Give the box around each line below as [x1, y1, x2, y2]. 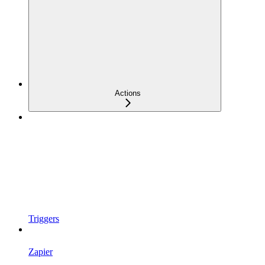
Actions [115, 88, 141, 98]
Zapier [28, 246, 53, 257]
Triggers [28, 213, 59, 224]
